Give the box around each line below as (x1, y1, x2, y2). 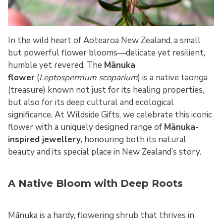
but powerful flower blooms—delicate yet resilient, (8, 47, 205, 59)
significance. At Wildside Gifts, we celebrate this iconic (8, 109, 212, 121)
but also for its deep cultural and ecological (8, 97, 174, 109)
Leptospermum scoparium (39, 72, 138, 84)
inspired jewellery (8, 134, 81, 146)
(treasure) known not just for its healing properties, (8, 84, 204, 96)
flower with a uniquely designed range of (8, 121, 164, 133)
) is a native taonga (138, 72, 208, 84)
